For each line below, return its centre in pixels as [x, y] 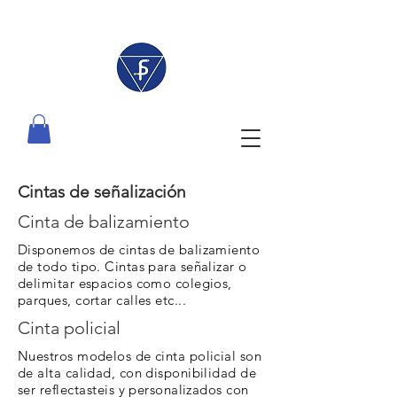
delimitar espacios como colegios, [125, 284]
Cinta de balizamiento [104, 222]
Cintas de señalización [102, 192]
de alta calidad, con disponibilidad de [137, 373]
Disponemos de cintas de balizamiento [139, 250]
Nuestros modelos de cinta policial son [140, 356]
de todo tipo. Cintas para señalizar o [132, 267]
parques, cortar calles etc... [102, 300]
